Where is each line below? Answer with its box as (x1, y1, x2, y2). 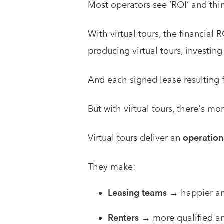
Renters (108, 212, 139, 223)
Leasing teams (108, 187, 167, 198)
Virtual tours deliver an (88, 132, 183, 143)
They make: (88, 161, 135, 172)
